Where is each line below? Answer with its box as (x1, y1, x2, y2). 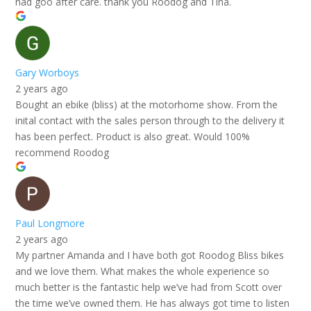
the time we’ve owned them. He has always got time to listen (15, 296, 290, 310)
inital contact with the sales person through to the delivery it (15, 113, 285, 127)
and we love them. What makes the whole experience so (15, 264, 270, 278)
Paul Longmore (15, 216, 85, 230)
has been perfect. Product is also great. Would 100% (15, 129, 251, 143)
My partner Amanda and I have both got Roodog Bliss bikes (15, 248, 285, 262)
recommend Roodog (15, 145, 110, 159)
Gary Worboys (15, 65, 80, 79)
